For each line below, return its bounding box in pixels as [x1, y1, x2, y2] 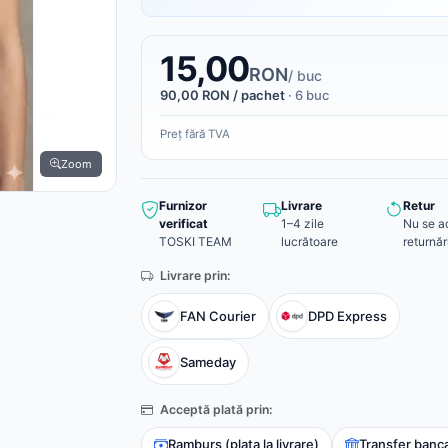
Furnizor [159, 198, 207, 213]
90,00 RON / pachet [160, 87, 288, 103]
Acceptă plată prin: [157, 402, 273, 417]
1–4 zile [281, 216, 324, 231]
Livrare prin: [157, 268, 231, 283]
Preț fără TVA [160, 127, 230, 141]
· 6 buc [288, 87, 329, 103]
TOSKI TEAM [159, 234, 232, 249]
